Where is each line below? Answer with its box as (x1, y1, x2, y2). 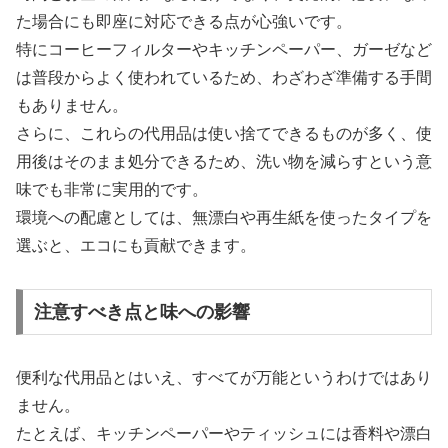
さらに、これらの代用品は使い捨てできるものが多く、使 (16, 125, 432, 143)
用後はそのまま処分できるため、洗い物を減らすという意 (16, 153, 432, 171)
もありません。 (16, 97, 128, 115)
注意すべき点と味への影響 (33, 301, 250, 322)
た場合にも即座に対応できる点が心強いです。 (16, 13, 352, 31)
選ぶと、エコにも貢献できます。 (16, 237, 256, 255)
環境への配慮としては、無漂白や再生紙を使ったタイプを (16, 209, 432, 227)
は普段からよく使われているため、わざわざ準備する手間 (16, 69, 432, 87)
